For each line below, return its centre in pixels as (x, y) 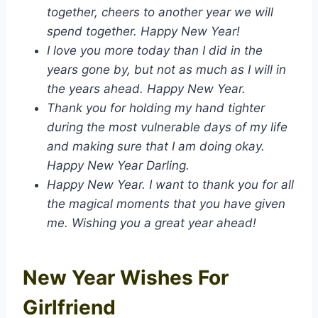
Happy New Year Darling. (118, 166)
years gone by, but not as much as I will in (166, 70)
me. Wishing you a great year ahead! (152, 223)
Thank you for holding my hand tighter (156, 108)
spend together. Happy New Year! (143, 32)
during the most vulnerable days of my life (167, 127)
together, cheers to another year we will (160, 12)
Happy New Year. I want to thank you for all (170, 185)
